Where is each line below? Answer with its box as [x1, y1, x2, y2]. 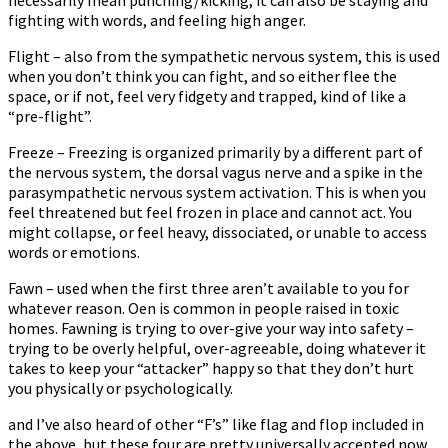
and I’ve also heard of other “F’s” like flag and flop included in [8, 413, 424, 434]
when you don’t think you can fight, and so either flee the [8, 65, 397, 86]
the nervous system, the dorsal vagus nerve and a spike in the [8, 161, 423, 182]
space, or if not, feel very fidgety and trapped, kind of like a [8, 85, 406, 106]
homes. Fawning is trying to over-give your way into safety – [8, 317, 414, 338]
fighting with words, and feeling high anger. [8, 9, 306, 30]
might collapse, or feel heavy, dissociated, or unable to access [8, 221, 427, 242]
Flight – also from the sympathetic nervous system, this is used [8, 45, 440, 66]
